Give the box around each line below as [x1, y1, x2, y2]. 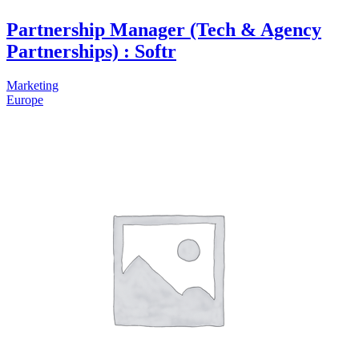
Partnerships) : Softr [6, 40, 176, 62]
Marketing [6, 78, 58, 92]
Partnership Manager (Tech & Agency [6, 18, 321, 40]
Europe [6, 92, 43, 107]
